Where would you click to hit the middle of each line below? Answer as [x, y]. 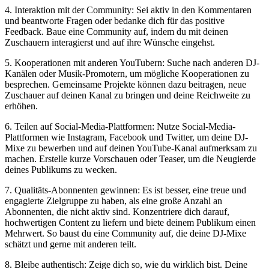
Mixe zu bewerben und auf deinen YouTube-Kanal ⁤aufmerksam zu [131, 148]
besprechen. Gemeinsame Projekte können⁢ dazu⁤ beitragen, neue [125, 84]
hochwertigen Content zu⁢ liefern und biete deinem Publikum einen [130, 222]
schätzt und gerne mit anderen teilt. [71, 244]
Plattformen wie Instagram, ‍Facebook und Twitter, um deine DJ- [126, 137]
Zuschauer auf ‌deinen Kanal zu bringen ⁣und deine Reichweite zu [128, 95]
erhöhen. [21, 106]
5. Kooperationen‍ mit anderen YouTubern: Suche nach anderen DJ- [132, 62]
